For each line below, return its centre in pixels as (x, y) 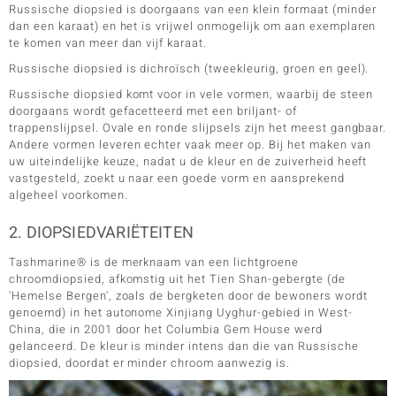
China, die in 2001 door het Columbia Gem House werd (166, 329)
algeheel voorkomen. (69, 194)
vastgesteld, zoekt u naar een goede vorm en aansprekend (177, 178)
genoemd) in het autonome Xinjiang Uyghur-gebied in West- (181, 312)
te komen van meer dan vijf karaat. (108, 42)
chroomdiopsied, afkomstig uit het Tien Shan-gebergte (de (177, 278)
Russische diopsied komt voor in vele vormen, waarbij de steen (191, 94)
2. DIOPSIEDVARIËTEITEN (101, 232)
